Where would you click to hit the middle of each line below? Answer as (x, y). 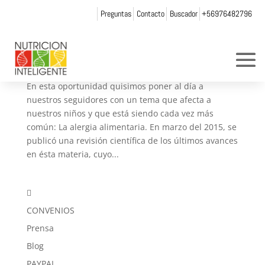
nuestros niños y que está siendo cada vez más (120, 113)
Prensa (40, 228)
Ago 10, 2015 (134, 60)
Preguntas (116, 13)
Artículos (186, 60)
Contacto (150, 13)
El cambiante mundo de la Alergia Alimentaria (128, 39)
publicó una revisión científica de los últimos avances (132, 140)
